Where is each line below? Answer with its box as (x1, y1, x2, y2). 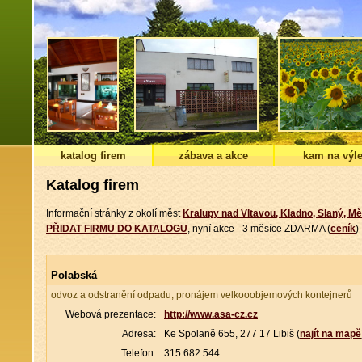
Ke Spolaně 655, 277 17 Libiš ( (164, 328, 300, 339)
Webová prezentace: (65, 309, 156, 320)
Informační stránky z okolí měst (46, 208, 183, 219)
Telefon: (121, 347, 156, 359)
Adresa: (122, 328, 156, 339)
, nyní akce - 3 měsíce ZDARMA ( (187, 223, 330, 234)
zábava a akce (179, 149, 248, 162)
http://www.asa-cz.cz (164, 309, 258, 320)
